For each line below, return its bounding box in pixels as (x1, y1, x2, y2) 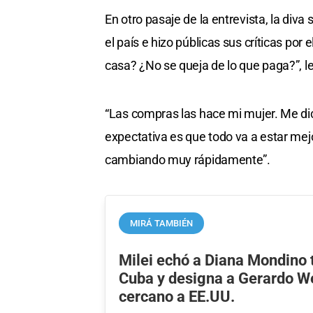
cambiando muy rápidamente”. (105, 152, 270, 167)
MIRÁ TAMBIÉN (130, 218, 194, 229)
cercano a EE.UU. (119, 287, 235, 306)
